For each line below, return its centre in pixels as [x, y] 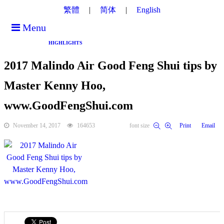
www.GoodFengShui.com [68, 105]
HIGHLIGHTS [65, 43]
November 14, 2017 [37, 125]
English [148, 10]
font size [139, 125]
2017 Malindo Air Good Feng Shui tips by [110, 65]
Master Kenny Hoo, [55, 85]
